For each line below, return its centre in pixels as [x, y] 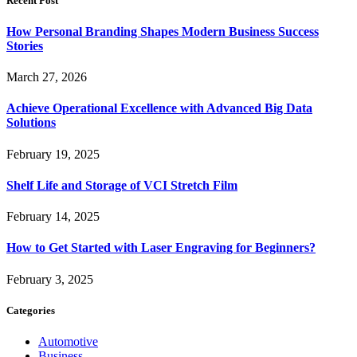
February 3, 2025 [50, 279]
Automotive [68, 341]
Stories [25, 45]
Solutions [31, 123]
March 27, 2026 [47, 77]
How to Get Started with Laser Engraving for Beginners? [161, 248]
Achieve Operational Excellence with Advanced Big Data [159, 108]
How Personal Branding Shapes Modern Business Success [163, 31]
